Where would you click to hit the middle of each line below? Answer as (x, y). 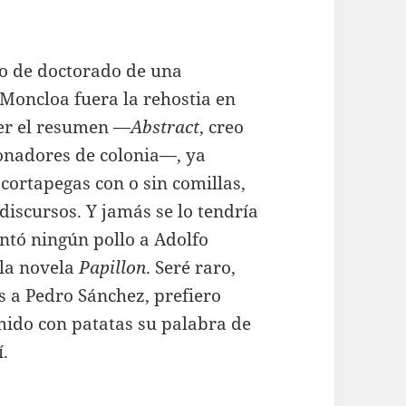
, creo (222, 127)
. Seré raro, (191, 268)
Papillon (113, 268)
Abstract (165, 127)
